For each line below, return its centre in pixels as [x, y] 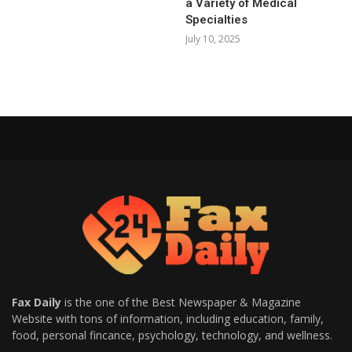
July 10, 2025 [213, 38]
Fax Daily [37, 302]
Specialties [217, 19]
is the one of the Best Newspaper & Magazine [181, 302]
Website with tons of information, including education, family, [168, 318]
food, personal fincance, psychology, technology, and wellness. [172, 335]
